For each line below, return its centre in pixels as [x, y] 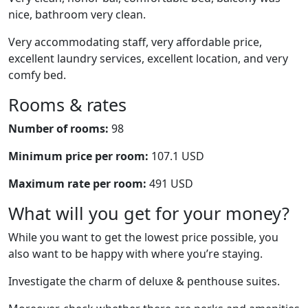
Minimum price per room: [78, 156]
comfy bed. [37, 75]
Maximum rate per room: [77, 184]
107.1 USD [176, 156]
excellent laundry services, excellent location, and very [148, 58]
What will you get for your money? [149, 213]
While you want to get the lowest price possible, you [143, 237]
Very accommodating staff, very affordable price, [135, 42]
